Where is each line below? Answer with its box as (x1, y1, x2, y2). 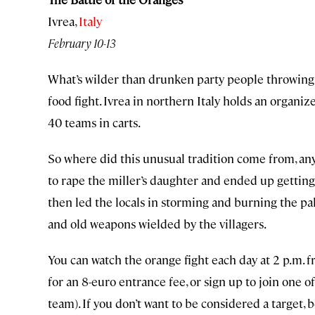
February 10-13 (48, 35, 116, 51)
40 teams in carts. (48, 115, 141, 131)
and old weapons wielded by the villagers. (48, 216, 266, 232)
